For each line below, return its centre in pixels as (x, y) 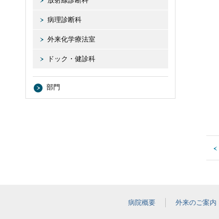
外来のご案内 (196, 202)
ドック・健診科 (71, 59)
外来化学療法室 (71, 39)
